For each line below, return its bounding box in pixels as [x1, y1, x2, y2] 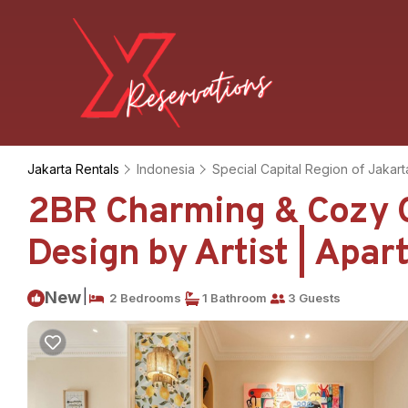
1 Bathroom [199, 291, 267, 305]
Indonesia [137, 161, 195, 177]
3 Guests [285, 291, 341, 305]
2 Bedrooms [104, 291, 181, 305]
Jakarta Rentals [27, 161, 123, 177]
